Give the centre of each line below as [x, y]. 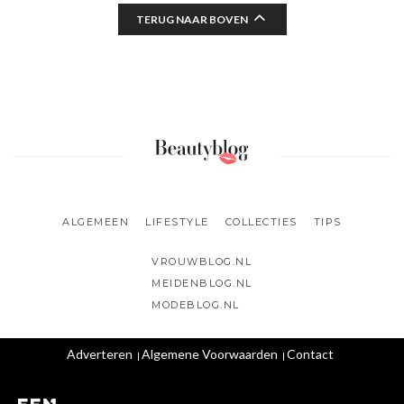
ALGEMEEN [96, 222]
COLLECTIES [261, 222]
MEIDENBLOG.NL [202, 284]
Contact [310, 354]
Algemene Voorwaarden [209, 354]
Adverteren [99, 354]
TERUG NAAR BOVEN [192, 20]
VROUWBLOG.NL [202, 262]
